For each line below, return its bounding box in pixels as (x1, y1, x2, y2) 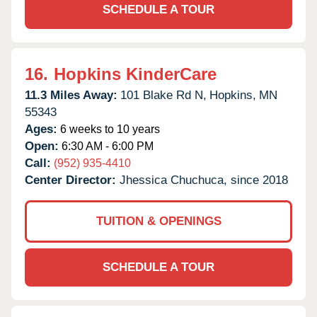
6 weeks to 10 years (57, 122, 160, 135)
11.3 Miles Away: (25, 88, 117, 102)
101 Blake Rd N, (120, 88, 207, 102)
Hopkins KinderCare (54, 64, 217, 83)
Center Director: (25, 173, 120, 187)
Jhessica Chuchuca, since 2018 (120, 173, 288, 187)
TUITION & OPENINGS (96, 214, 221, 228)
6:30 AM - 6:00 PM (59, 139, 154, 152)
